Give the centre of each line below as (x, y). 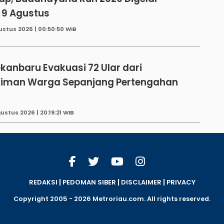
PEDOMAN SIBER (89, 182)
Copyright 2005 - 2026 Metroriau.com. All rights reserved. (112, 198)
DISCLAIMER (141, 182)
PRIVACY (181, 182)
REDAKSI (43, 182)
